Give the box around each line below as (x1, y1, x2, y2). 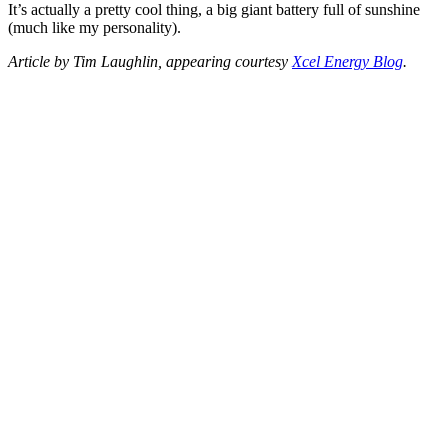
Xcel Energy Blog (292, 52, 403, 70)
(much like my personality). (8, 18, 181, 36)
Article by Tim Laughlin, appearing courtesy (8, 52, 292, 70)
